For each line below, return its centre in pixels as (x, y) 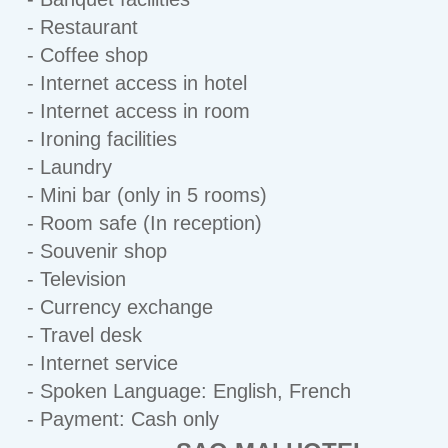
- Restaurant (82, 27)
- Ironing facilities (102, 139)
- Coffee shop (87, 55)
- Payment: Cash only (123, 419)
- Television (76, 279)
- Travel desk (84, 335)
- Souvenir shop (97, 251)
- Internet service (102, 363)
